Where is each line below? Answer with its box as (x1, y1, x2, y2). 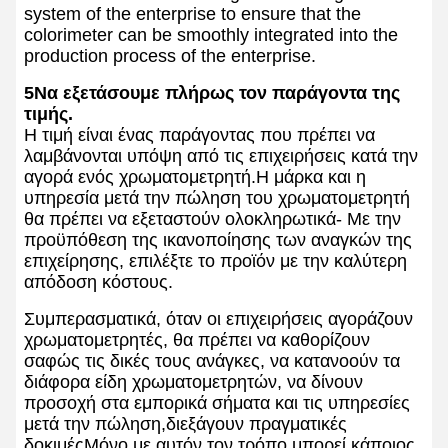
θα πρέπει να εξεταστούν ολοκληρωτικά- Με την (24, 209, 401, 230)
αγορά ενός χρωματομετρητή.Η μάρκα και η (24, 167, 366, 188)
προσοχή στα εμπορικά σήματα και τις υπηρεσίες (24, 393, 410, 414)
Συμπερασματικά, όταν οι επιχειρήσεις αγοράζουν (24, 309, 413, 330)
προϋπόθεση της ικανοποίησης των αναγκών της (24, 230, 412, 251)
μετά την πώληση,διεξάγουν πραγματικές (24, 414, 347, 435)
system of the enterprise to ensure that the (24, 4, 361, 25)
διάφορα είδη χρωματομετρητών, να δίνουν (24, 372, 363, 393)
